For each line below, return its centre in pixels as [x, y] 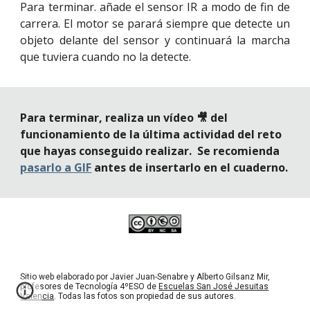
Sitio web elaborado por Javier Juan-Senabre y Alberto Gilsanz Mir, [145, 276]
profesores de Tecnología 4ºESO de [90, 286]
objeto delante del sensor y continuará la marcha [155, 40]
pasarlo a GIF [56, 167]
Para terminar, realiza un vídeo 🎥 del [124, 118]
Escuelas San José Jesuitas [214, 286]
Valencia [37, 296]
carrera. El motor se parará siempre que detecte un [155, 24]
